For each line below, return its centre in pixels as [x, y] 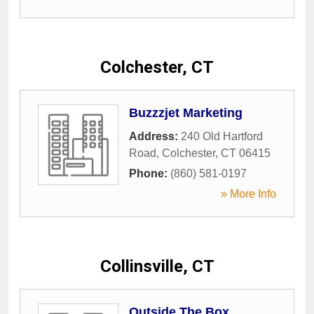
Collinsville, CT [157, 266]
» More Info [248, 194]
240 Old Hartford [222, 136]
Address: [155, 136]
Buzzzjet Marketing [186, 113]
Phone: [150, 173]
